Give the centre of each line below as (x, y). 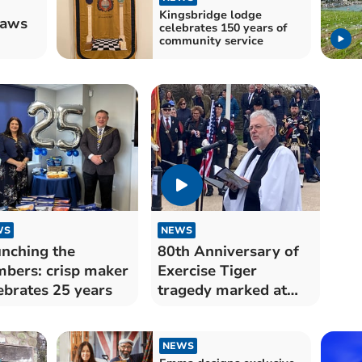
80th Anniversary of (228, 251)
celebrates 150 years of (223, 28)
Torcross (188, 309)
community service (211, 41)
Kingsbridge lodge (210, 15)
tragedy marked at (222, 290)
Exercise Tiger (207, 270)
